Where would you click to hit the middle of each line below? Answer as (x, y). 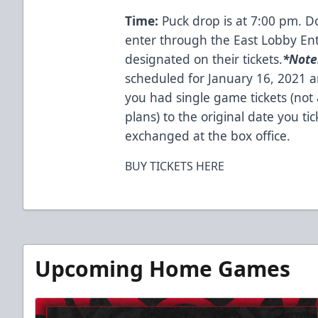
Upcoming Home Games (163, 268)
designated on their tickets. (204, 59)
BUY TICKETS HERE (175, 166)
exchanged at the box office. (208, 135)
